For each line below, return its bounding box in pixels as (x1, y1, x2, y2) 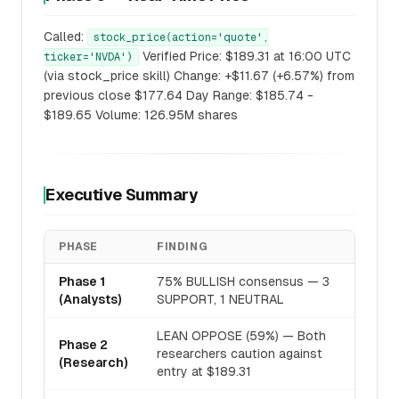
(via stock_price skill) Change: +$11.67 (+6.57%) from (44, 69, 354, 83)
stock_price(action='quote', (94, 31, 269, 44)
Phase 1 (59, 274, 105, 289)
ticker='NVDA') (44, 51, 133, 63)
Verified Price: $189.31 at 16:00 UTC (139, 49, 351, 63)
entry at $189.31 (157, 364, 251, 379)
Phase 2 (59, 338, 108, 352)
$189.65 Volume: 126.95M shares (44, 108, 238, 122)
